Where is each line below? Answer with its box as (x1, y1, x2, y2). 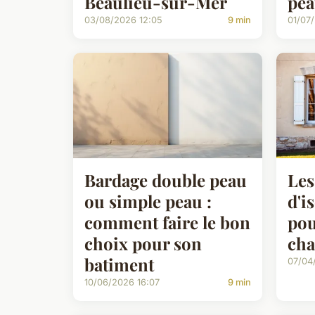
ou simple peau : (84, 190, 212, 213)
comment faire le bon (84, 211, 250, 234)
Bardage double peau (84, 169, 247, 192)
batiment (84, 253, 154, 276)
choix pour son (84, 232, 202, 255)
